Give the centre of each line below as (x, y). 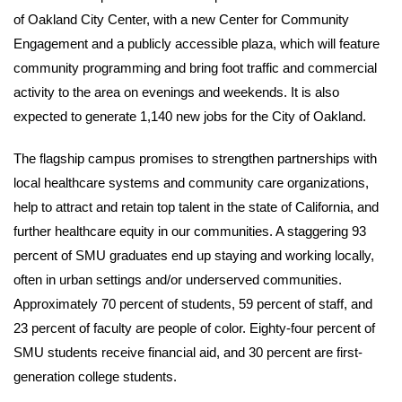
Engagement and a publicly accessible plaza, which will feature (197, 43)
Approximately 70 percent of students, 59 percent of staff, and (193, 303)
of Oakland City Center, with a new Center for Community (181, 19)
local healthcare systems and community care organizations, (191, 182)
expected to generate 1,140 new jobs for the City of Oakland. (190, 116)
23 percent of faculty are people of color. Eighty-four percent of (194, 328)
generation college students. (95, 376)
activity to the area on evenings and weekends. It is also (176, 92)
